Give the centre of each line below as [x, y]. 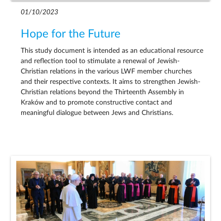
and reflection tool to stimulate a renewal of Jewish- [100, 61]
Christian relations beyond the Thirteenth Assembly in [103, 92]
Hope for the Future [71, 34]
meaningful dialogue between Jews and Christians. [97, 113]
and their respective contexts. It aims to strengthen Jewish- [111, 82]
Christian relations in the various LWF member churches [107, 72]
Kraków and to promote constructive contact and [97, 103]
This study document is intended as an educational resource [112, 51]
